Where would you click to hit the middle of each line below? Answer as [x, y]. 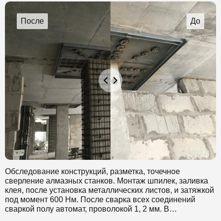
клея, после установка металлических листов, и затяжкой [110, 190]
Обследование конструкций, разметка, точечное [92, 171]
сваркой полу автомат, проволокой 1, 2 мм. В [87, 209]
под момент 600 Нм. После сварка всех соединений [100, 199]
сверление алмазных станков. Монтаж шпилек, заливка [107, 181]
